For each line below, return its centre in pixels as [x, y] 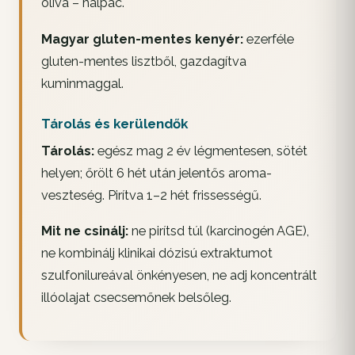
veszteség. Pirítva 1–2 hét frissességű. [151, 195]
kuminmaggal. [82, 83]
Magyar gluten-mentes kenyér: [142, 39]
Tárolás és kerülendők [115, 123]
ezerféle [269, 39]
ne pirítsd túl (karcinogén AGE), [219, 231]
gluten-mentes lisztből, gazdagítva [144, 61]
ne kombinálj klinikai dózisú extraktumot [157, 254]
